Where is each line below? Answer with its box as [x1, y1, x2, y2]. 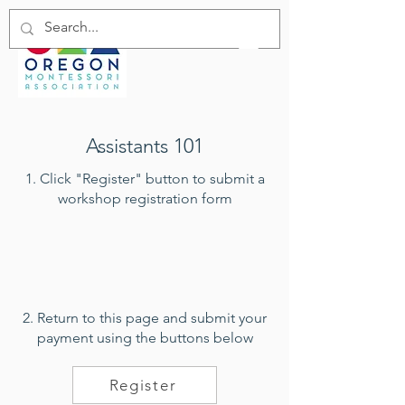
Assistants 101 [86, 134, 203, 158]
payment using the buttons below [36, 329, 253, 346]
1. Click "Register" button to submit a [24, 170, 265, 187]
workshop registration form [57, 190, 232, 207]
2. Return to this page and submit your [23, 309, 267, 326]
